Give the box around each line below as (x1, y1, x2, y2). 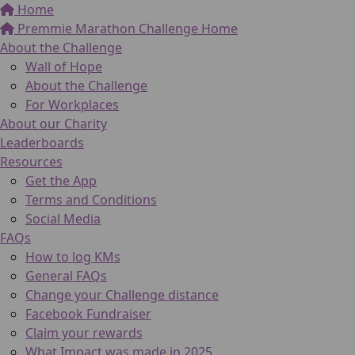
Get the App (25, 172, 97, 189)
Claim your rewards (25, 324, 143, 342)
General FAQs (25, 267, 107, 284)
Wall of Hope (25, 58, 102, 75)
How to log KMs (25, 248, 120, 265)
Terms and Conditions (25, 191, 157, 208)
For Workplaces (25, 96, 119, 113)
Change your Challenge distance (25, 286, 219, 303)
